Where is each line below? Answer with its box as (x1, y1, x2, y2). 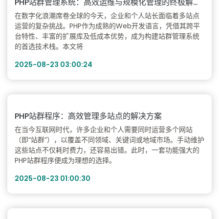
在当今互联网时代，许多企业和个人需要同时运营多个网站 (15, 125, 193, 134)
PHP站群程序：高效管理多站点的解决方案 (15, 110, 162, 122)
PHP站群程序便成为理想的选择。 (15, 155, 116, 165)
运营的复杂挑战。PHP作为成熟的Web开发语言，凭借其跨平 (15, 21, 200, 31)
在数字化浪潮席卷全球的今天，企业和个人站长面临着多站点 (15, 11, 199, 21)
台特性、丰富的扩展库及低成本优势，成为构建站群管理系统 (15, 31, 199, 41)
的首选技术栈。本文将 (15, 42, 83, 51)
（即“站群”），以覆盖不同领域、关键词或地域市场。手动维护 (15, 135, 204, 145)
